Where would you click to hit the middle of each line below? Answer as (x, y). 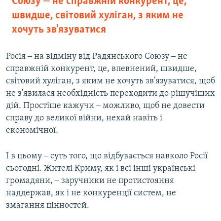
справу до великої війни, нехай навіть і (84, 118)
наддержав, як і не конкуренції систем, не (91, 193)
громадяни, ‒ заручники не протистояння (90, 181)
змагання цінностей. (48, 205)
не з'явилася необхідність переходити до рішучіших (110, 93)
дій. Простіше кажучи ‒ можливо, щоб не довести (105, 106)
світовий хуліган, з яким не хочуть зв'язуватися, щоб (110, 81)
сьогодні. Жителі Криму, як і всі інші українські (101, 168)
